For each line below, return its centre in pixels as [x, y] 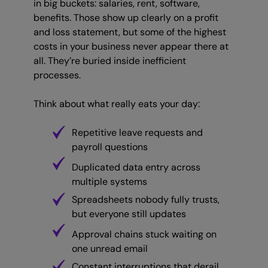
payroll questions [110, 147]
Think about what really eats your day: [117, 104]
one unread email [110, 249]
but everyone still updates [129, 214]
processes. [57, 75]
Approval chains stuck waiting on [144, 234]
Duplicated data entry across [136, 167]
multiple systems [109, 182]
